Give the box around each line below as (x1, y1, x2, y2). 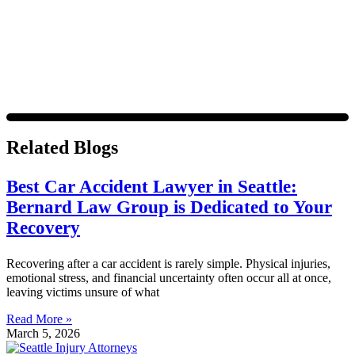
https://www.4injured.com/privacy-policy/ (38, 18, 234, 31)
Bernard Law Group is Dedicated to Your (6, 197, 332, 217)
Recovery (6, 217, 80, 238)
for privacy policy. (234, 18, 318, 31)
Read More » (6, 311, 72, 326)
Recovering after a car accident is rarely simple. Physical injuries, (6, 256, 330, 270)
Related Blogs (6, 136, 118, 158)
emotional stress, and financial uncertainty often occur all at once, (6, 270, 331, 284)
